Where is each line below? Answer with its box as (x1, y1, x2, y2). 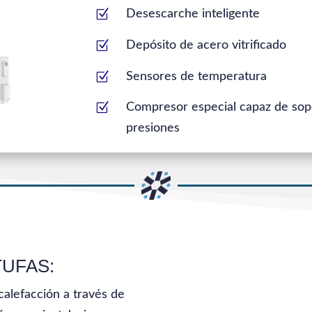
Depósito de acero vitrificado (126, 38, 287, 52)
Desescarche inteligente (126, 8, 260, 21)
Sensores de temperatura (126, 70, 267, 83)
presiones (126, 122, 180, 135)
